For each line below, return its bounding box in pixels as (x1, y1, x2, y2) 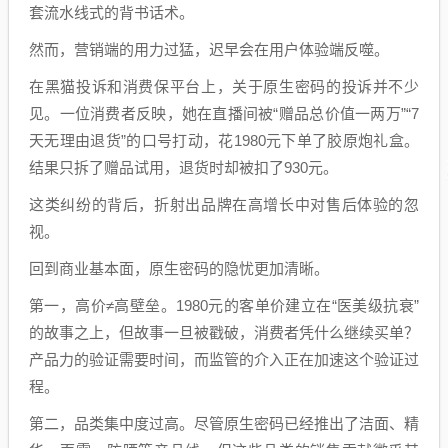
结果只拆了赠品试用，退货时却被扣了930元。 (29, 158, 338, 176)
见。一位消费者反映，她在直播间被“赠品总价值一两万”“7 (29, 104, 419, 122)
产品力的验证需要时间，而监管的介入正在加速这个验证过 (29, 350, 419, 368)
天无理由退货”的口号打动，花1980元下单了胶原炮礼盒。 (29, 131, 419, 149)
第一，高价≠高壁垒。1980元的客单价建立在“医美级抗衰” (29, 296, 419, 314)
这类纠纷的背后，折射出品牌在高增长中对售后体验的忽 (29, 195, 419, 213)
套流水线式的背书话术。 (29, 3, 194, 21)
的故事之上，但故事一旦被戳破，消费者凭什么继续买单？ (29, 323, 419, 341)
